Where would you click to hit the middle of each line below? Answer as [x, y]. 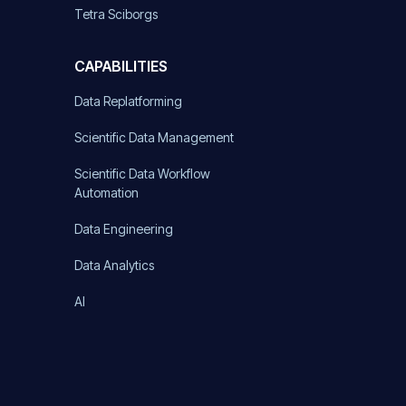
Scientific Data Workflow [142, 173]
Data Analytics [114, 265]
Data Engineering [124, 228]
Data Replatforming [128, 101]
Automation [106, 192]
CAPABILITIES [121, 66]
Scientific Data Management [154, 137]
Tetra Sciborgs [116, 14]
